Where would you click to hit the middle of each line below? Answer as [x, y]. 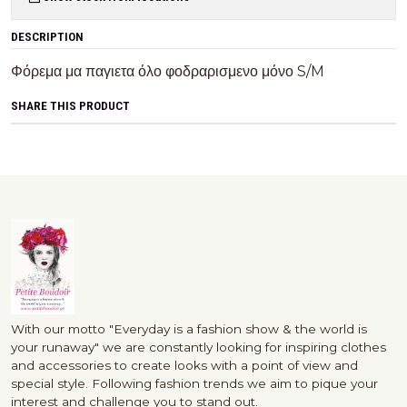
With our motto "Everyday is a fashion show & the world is [189, 329]
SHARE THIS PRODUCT [70, 106]
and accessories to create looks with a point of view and [184, 366]
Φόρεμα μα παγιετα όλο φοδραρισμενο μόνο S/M [169, 72]
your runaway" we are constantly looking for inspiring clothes [199, 347]
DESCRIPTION [47, 37]
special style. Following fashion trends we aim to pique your [194, 384]
